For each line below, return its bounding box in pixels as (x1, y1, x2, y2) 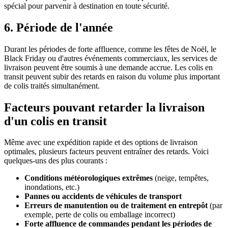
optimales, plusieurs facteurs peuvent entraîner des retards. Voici (4, 147, 209, 156)
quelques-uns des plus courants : (4, 156, 107, 165)
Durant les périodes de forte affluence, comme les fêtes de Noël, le (4, 44, 216, 53)
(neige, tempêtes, (153, 174, 209, 183)
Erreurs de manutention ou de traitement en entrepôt (24, 201, 208, 210)
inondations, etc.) (24, 183, 79, 192)
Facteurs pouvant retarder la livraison (4, 100, 205, 114)
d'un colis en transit (4, 114, 107, 128)
